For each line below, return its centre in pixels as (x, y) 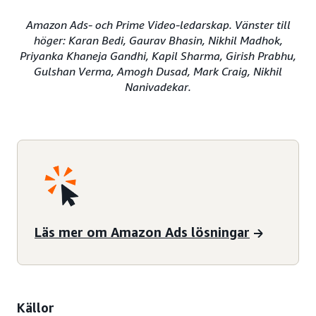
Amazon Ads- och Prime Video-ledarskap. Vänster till (158, 24)
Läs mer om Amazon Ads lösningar (142, 232)
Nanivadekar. (158, 86)
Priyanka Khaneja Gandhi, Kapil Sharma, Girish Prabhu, (158, 55)
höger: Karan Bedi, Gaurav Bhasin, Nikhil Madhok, (158, 40)
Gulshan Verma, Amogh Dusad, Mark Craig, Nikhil (158, 71)
